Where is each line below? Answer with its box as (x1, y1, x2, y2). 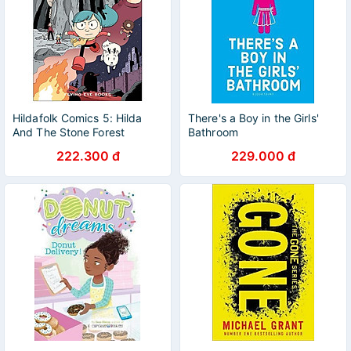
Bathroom (188, 125, 238, 139)
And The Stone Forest (13, 125, 125, 139)
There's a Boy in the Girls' (188, 111, 319, 125)
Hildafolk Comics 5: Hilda (13, 111, 143, 125)
